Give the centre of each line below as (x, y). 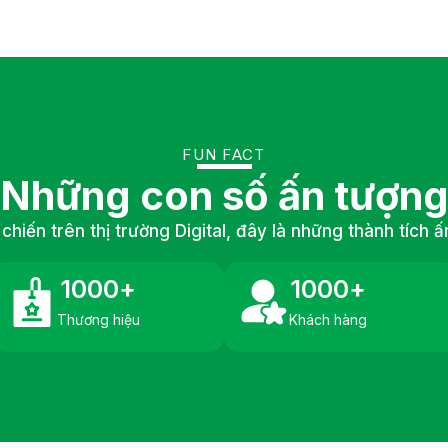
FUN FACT (224, 154)
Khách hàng (328, 319)
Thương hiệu (98, 319)
